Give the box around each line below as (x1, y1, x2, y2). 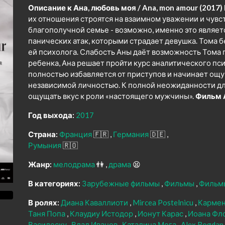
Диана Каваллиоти (61, 198, 130, 207)
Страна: (28, 130, 58, 139)
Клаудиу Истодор (70, 209, 135, 218)
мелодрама (53, 160, 96, 169)
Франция (59, 130, 93, 139)
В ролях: (28, 198, 59, 207)
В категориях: (28, 179, 80, 188)
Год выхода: (28, 110, 74, 120)
